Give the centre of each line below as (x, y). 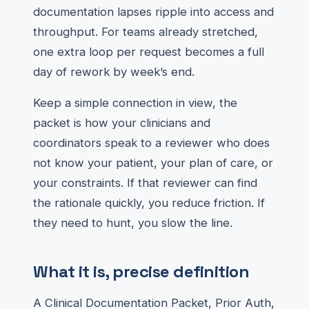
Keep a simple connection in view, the (135, 103)
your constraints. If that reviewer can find (145, 183)
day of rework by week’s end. (114, 72)
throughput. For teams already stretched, (146, 32)
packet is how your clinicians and (122, 123)
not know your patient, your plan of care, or (153, 163)
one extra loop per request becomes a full (149, 52)
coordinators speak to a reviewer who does (151, 143)
